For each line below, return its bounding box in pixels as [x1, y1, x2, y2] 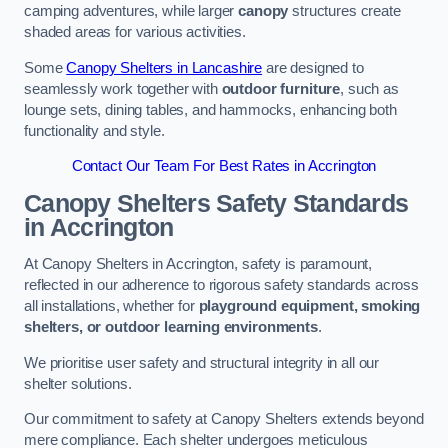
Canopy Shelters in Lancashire [66, 59, 263, 76]
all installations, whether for [24, 298, 199, 315]
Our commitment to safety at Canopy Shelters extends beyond [24, 411, 424, 428]
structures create [288, 3, 401, 20]
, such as [340, 80, 399, 97]
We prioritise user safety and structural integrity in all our [24, 354, 380, 371]
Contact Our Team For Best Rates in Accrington [71, 158, 377, 175]
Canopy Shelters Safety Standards [24, 189, 409, 217]
